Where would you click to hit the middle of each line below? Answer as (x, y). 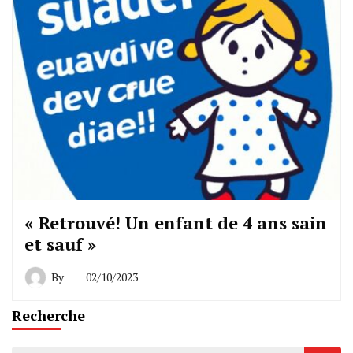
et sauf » (60, 244)
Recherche (48, 316)
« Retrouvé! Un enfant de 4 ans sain (176, 223)
